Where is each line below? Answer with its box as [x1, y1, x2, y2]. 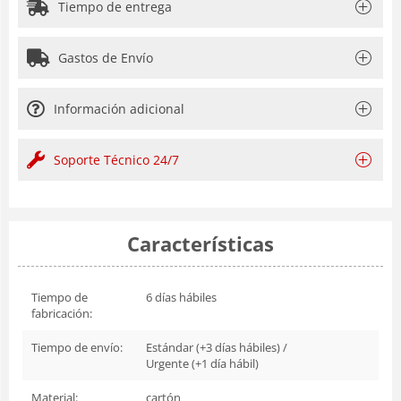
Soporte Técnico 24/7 [54, 150, 179, 168]
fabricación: [31, 304, 92, 321]
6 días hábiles [146, 288, 217, 305]
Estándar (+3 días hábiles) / [146, 338, 287, 355]
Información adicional [54, 99, 184, 117]
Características [127, 229, 274, 257]
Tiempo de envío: [31, 338, 123, 355]
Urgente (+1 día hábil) [146, 354, 259, 371]
